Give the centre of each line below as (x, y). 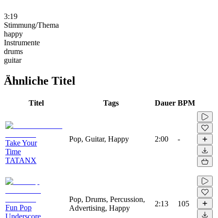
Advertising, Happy (100, 208)
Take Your (21, 143)
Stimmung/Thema (31, 25)
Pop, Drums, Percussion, (107, 199)
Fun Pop (18, 207)
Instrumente (22, 42)
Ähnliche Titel (40, 81)
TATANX (21, 160)
